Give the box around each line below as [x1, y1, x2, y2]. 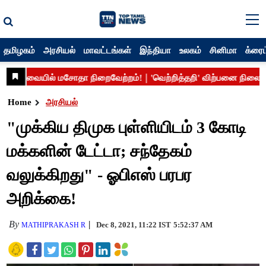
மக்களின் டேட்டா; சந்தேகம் [7, 142, 192, 160]
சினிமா [210, 44, 237, 56]
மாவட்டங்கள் [84, 44, 132, 56]
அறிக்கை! [7, 189, 77, 208]
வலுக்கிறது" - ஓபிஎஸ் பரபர [7, 166, 192, 184]
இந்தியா [140, 44, 172, 56]
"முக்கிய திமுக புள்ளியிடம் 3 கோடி [7, 118, 247, 137]
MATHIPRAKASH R [21, 221, 86, 229]
